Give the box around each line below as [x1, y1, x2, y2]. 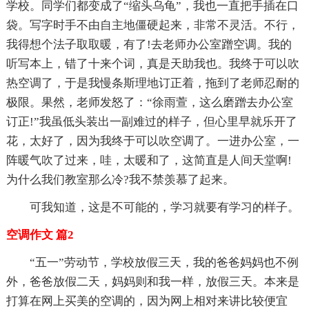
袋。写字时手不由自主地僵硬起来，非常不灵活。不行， [6, 19, 299, 32]
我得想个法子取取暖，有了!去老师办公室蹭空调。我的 [6, 38, 292, 52]
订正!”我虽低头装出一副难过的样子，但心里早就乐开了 [6, 115, 297, 129]
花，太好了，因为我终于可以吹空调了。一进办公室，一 [6, 134, 299, 148]
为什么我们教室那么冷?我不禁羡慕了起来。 [6, 173, 235, 187]
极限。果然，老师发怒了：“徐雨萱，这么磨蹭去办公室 [6, 96, 293, 110]
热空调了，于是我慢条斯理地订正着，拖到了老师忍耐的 [6, 77, 299, 90]
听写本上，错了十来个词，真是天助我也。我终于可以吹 [6, 57, 299, 71]
